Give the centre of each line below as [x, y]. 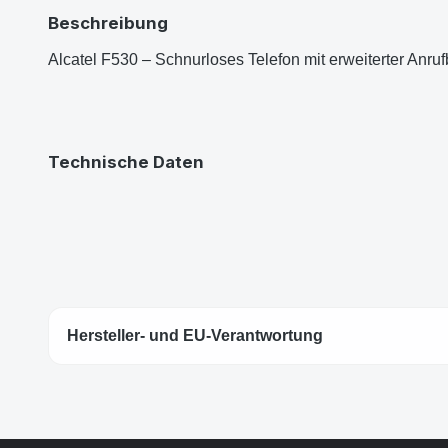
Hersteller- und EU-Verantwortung [195, 335]
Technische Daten [126, 161]
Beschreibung [108, 22]
